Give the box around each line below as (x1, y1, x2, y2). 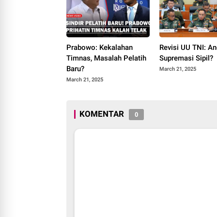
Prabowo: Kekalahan (66, 43, 133, 52)
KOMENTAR (79, 108, 124, 119)
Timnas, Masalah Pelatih (66, 53, 146, 62)
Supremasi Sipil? (159, 53, 214, 62)
